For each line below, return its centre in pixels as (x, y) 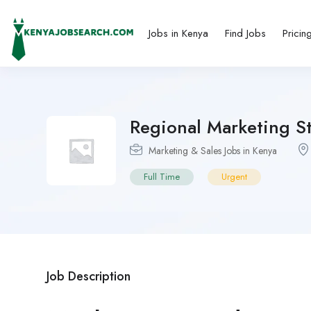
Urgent (234, 176)
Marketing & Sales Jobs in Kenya (213, 150)
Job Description (89, 276)
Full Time (162, 176)
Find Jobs (245, 33)
